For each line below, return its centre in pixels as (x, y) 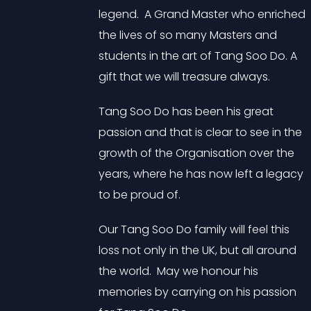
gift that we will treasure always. (184, 77)
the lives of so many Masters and (188, 35)
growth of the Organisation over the (196, 153)
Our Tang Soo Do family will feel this (194, 230)
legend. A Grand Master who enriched (202, 15)
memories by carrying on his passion (197, 292)
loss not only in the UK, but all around (197, 251)
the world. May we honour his (178, 271)
